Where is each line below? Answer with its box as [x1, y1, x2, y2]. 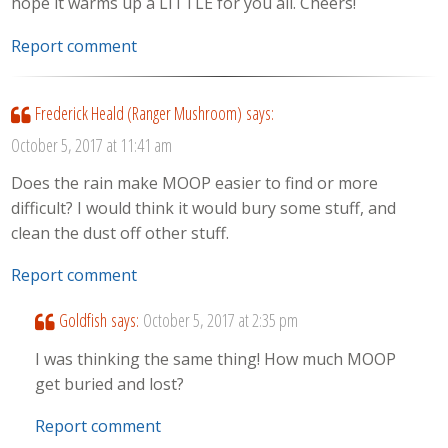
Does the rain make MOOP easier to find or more [11, 171, 379, 194]
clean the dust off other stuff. [11, 221, 230, 244]
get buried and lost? [35, 372, 185, 395]
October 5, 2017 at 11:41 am [11, 132, 173, 157]
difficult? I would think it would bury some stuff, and [11, 196, 397, 219]
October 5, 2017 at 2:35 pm [142, 308, 298, 333]
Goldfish [58, 308, 107, 333]
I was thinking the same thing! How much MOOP [35, 347, 397, 370]
